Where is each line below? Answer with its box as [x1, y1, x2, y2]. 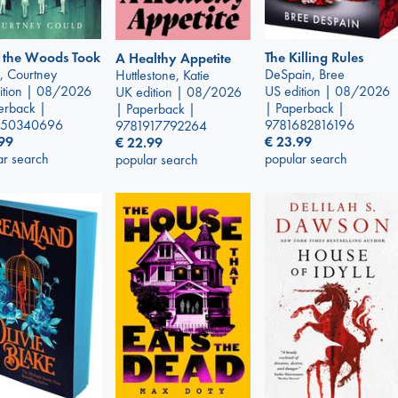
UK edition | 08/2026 [115, 82, 242, 101]
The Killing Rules [265, 48, 363, 68]
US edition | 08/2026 [265, 82, 390, 101]
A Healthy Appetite [115, 48, 231, 68]
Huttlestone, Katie [115, 65, 210, 84]
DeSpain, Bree [265, 65, 345, 84]
